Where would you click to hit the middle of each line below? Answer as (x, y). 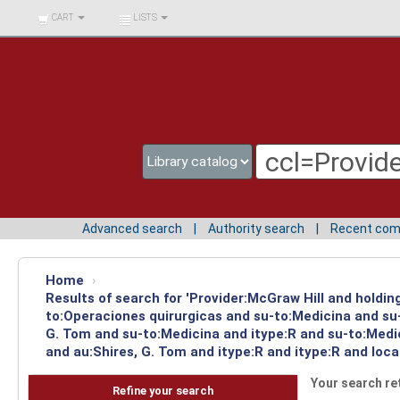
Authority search (256, 228)
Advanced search (132, 228)
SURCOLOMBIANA (66, 39)
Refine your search (162, 391)
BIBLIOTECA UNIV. (65, 13)
